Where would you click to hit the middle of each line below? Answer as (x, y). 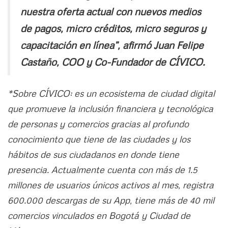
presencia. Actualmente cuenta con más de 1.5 (103, 169)
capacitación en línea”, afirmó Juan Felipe (112, 45)
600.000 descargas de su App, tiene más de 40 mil (111, 200)
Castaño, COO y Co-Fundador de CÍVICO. (113, 61)
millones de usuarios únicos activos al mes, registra (111, 184)
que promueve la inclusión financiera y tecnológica (110, 108)
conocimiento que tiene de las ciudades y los (99, 139)
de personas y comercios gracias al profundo (98, 123)
